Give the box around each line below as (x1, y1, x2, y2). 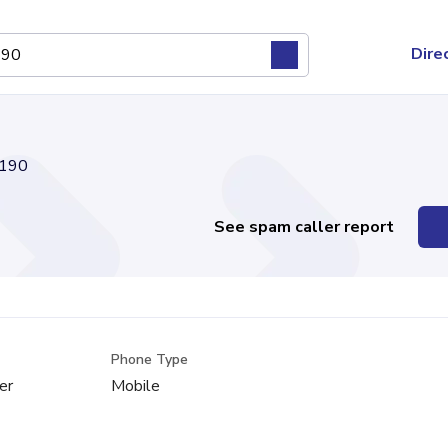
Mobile (111, 375, 161, 397)
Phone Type (111, 350, 189, 369)
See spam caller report (214, 216, 395, 238)
